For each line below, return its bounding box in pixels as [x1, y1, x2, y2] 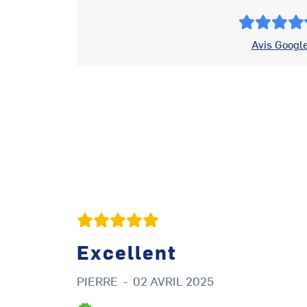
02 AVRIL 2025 [133, 271, 214, 289]
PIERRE [77, 271, 118, 289]
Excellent [77, 238, 177, 265]
